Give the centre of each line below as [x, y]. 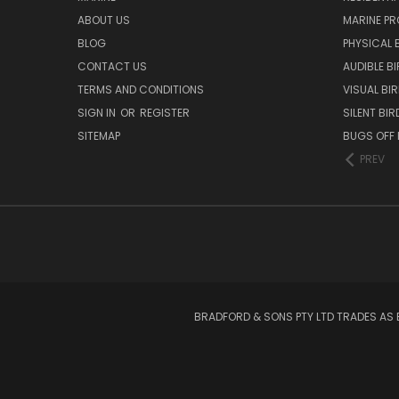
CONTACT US [112, 66]
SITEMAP [99, 135]
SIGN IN [98, 112]
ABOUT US [104, 20]
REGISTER [165, 112]
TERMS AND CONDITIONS [141, 89]
